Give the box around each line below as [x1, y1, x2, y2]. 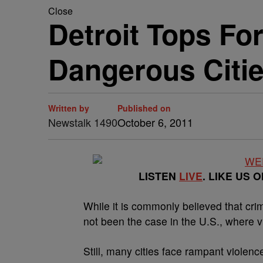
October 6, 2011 [117, 114, 193, 130]
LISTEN [139, 168, 179, 183]
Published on [117, 102, 171, 114]
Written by [48, 102, 89, 114]
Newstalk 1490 [48, 114, 117, 130]
